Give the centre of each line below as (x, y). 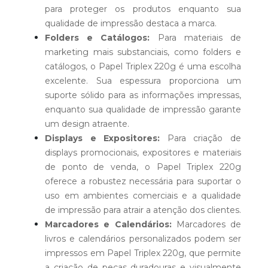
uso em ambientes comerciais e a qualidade (143, 195)
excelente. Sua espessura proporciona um (143, 80)
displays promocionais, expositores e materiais (143, 152)
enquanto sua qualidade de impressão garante (143, 109)
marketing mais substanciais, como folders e (143, 52)
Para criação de (201, 138)
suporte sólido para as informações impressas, (143, 95)
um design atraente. (87, 124)
